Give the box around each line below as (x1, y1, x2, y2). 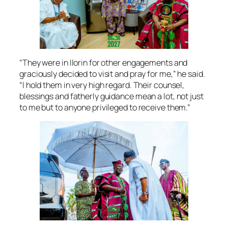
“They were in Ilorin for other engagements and (19, 56, 188, 68)
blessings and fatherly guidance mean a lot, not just (19, 90, 204, 102)
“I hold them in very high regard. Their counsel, (19, 79, 185, 91)
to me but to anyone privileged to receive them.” (19, 101, 191, 113)
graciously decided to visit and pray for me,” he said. (19, 68, 205, 79)
